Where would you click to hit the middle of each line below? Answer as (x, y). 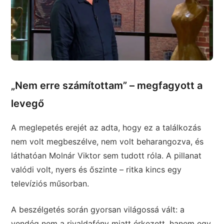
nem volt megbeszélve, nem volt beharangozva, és (107, 142)
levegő (28, 104)
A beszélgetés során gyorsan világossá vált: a (98, 210)
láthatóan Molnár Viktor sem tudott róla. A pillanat (106, 156)
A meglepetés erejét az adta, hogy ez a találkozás (106, 128)
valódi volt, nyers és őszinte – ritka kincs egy (96, 170)
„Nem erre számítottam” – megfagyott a (107, 86)
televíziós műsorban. (50, 184)
